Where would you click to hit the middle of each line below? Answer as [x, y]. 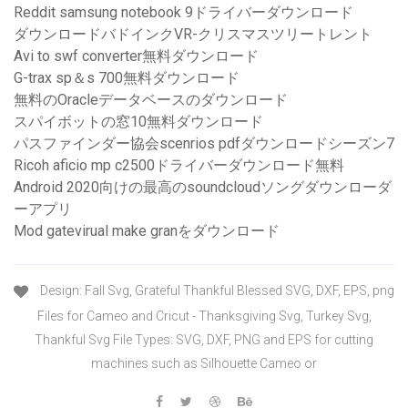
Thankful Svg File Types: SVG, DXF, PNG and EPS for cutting [204, 339]
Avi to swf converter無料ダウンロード [136, 56]
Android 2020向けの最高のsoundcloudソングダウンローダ [203, 188]
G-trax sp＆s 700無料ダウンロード [127, 78]
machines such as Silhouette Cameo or [204, 363]
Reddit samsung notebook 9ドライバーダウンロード [184, 13]
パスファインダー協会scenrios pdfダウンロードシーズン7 [204, 144]
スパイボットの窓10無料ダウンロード [138, 122]
